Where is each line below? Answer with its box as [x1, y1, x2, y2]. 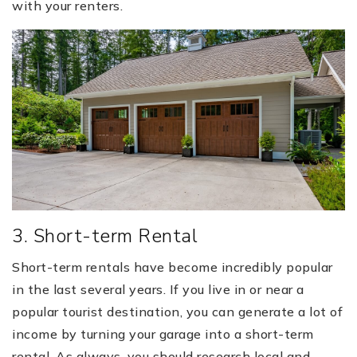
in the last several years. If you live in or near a [12, 280, 304, 297]
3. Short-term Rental [12, 222, 198, 249]
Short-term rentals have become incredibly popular [12, 258, 333, 275]
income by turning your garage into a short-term [12, 325, 314, 342]
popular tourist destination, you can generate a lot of [12, 303, 343, 320]
